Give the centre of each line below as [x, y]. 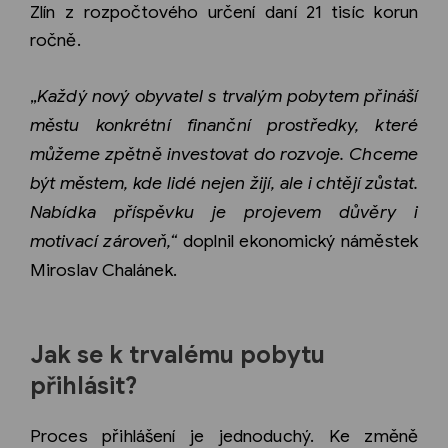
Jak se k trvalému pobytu [177, 354]
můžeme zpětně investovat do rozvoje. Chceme [224, 153]
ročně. [55, 39]
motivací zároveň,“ [104, 240]
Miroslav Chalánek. [103, 269]
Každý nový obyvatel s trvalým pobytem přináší [227, 95]
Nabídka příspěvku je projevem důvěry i [224, 211]
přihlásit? [83, 385]
